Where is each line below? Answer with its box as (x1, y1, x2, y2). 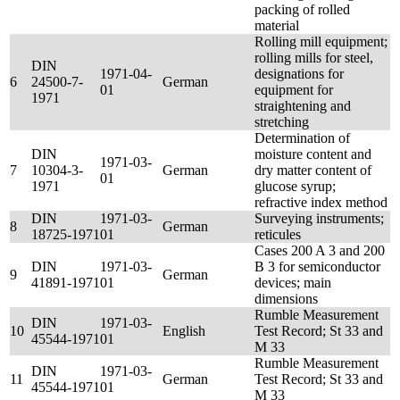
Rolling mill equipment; (254, 34, 387, 49)
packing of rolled (254, 2, 350, 17)
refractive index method (254, 195, 387, 210)
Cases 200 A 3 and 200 (254, 243, 385, 258)
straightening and (254, 98, 351, 113)
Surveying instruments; (254, 211, 384, 226)
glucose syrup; (254, 179, 336, 194)
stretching (254, 114, 309, 129)
